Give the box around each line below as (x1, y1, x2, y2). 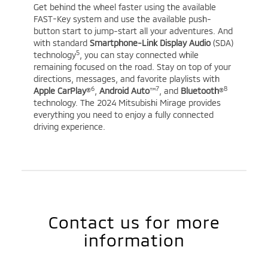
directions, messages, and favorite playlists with (33, 74, 220, 84)
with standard (33, 38, 90, 48)
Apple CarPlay (33, 86, 86, 96)
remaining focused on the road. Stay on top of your (33, 62, 231, 72)
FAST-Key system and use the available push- (33, 14, 211, 25)
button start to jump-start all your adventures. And (33, 26, 233, 36)
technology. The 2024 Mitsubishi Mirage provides (33, 98, 221, 108)
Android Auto (99, 86, 150, 96)
